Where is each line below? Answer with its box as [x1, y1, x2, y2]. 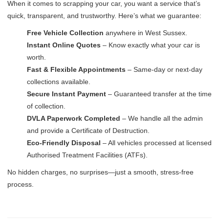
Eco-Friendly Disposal [27, 139, 101, 147]
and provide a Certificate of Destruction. [27, 127, 150, 134]
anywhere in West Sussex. [104, 29, 187, 37]
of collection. [27, 102, 66, 110]
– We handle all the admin [120, 114, 203, 122]
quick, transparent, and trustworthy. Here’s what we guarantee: [7, 12, 201, 20]
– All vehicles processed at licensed [101, 139, 212, 147]
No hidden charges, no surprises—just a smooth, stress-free [7, 168, 194, 176]
